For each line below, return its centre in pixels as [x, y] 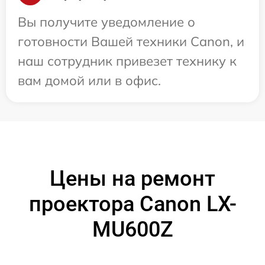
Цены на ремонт [132, 179]
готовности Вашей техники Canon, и [131, 42]
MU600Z [132, 230]
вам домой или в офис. [89, 81]
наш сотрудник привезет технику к [127, 61]
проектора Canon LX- [132, 204]
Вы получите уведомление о [106, 22]
